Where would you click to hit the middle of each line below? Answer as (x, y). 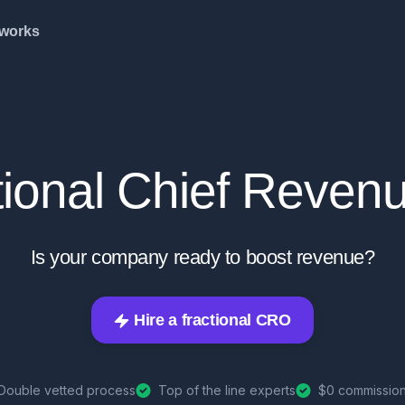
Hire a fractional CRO (210, 320)
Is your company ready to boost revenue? (202, 257)
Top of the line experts (226, 391)
